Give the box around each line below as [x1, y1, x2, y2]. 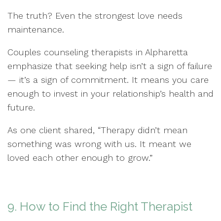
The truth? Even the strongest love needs [7, 10, 183, 21]
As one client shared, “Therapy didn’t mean [7, 124, 187, 135]
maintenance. [7, 24, 64, 35]
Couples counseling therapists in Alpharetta [7, 46, 188, 57]
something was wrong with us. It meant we [7, 138, 191, 149]
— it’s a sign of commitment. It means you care [7, 74, 209, 85]
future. [7, 102, 35, 112]
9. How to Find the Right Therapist [7, 199, 192, 214]
